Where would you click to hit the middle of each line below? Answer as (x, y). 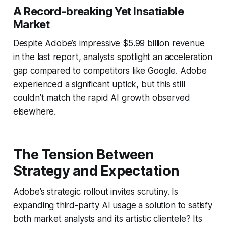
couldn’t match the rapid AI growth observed (101, 98)
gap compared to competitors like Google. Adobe (110, 70)
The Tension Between (83, 154)
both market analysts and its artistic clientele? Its (107, 219)
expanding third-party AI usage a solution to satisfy (112, 205)
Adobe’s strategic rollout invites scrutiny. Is (95, 191)
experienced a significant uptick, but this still (99, 84)
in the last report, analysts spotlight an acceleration (112, 57)
